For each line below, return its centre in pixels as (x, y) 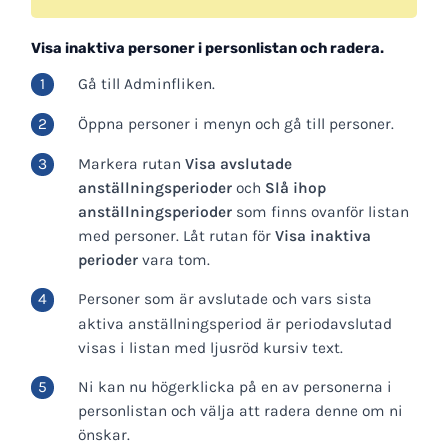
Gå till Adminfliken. (146, 84)
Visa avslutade (238, 163)
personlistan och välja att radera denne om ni (240, 411)
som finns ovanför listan (320, 211)
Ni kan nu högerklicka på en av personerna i (234, 387)
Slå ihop (295, 187)
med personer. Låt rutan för (176, 235)
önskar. (103, 435)
